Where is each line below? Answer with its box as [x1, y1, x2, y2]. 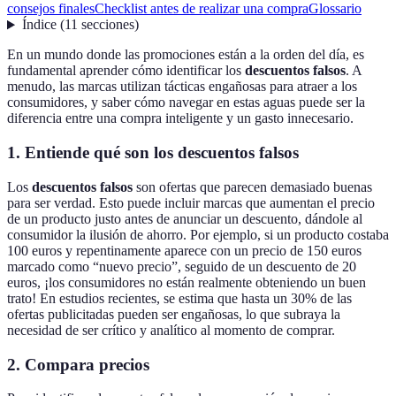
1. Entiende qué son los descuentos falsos [7, 143, 299, 163]
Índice [21, 17, 57, 33]
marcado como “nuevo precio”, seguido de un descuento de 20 [7, 258, 356, 274]
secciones [80, 17, 134, 33]
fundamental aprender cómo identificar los [7, 63, 245, 79]
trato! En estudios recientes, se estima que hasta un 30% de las [7, 290, 352, 306]
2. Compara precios [7, 354, 149, 374]
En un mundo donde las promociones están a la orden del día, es [7, 47, 364, 63]
